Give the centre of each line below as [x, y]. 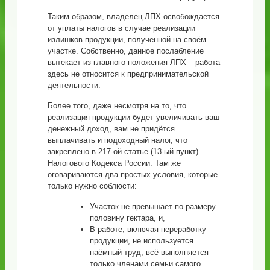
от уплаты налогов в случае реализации [121, 28]
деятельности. [74, 85]
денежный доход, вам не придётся [111, 128]
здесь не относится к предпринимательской [128, 74]
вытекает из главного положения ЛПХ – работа [133, 62]
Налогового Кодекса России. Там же [114, 163]
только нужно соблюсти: [92, 186]
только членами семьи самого [145, 263]
